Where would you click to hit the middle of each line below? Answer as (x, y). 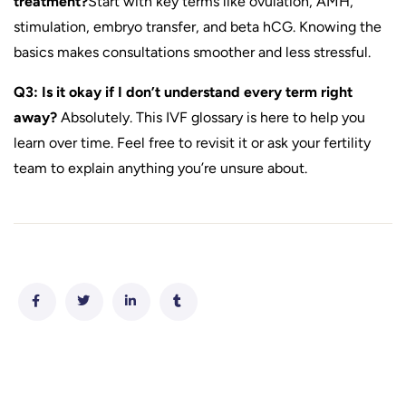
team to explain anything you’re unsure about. (160, 168)
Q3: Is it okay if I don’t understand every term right (183, 92)
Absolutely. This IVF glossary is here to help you (211, 117)
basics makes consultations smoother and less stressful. (192, 52)
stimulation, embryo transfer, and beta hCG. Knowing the (198, 27)
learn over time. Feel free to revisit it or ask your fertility (192, 143)
